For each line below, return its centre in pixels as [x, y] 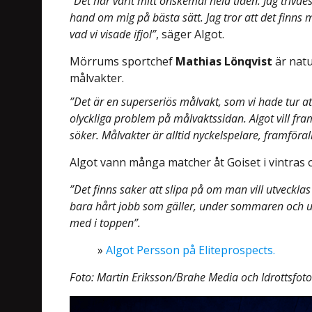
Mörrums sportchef [123, 62]
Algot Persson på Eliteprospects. [191, 250]
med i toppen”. [106, 223]
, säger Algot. [190, 34]
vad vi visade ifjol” [113, 34]
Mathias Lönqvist [224, 62]
